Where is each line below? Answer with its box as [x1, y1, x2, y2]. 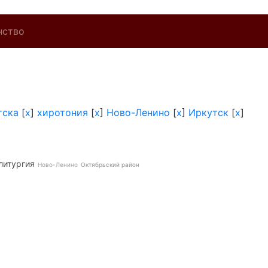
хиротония [37, 106, 88, 118]
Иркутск [188, 106, 229, 118]
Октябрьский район [81, 161, 139, 168]
